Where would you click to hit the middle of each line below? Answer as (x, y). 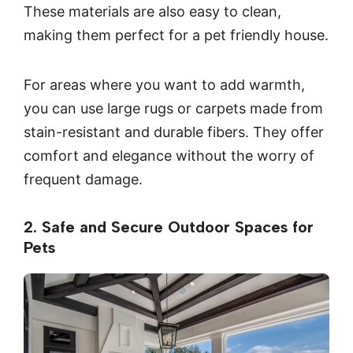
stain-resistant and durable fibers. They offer (174, 132)
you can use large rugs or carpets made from (173, 108)
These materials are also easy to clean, (152, 12)
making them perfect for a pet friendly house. (176, 35)
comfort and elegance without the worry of (169, 155)
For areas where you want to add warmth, (164, 84)
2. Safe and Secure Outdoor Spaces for (169, 227)
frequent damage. (83, 179)
